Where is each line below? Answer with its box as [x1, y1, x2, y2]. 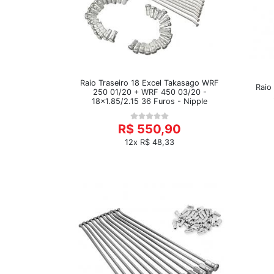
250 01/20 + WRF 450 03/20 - [92, 87, 207, 97]
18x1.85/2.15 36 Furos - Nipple [92, 96, 207, 106]
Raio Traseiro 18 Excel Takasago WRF [80, 78, 219, 87]
